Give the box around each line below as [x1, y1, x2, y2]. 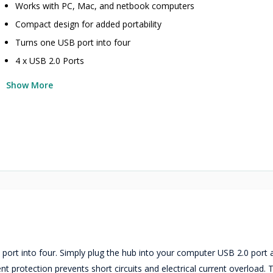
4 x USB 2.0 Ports [15, 55, 85, 66]
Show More [6, 79, 54, 91]
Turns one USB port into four [15, 37, 131, 48]
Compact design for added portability [15, 18, 162, 30]
